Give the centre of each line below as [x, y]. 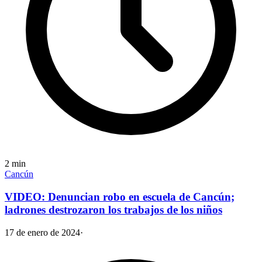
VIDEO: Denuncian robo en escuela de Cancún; [120, 196]
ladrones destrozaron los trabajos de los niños [113, 209]
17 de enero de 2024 [42, 232]
